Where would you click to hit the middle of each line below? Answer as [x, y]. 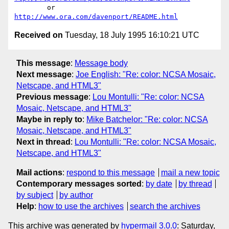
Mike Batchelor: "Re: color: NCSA [147, 119]
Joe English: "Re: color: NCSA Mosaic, [146, 74]
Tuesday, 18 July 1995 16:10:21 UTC [131, 35]
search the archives [165, 206]
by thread [195, 184]
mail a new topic [190, 172]
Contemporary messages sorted [79, 184]
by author [76, 195]
